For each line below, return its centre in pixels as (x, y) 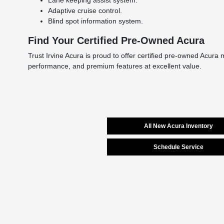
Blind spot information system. (96, 21)
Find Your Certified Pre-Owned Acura (116, 40)
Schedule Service (178, 147)
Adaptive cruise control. (85, 10)
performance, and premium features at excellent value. (115, 66)
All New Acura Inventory (178, 126)
